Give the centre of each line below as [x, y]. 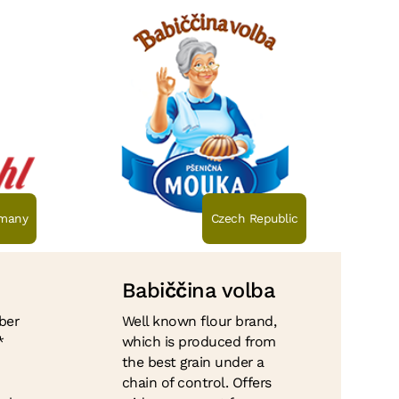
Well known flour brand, [199, 322]
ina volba [231, 290]
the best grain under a [193, 362]
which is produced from [199, 342]
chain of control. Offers [196, 383]
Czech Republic [254, 219]
